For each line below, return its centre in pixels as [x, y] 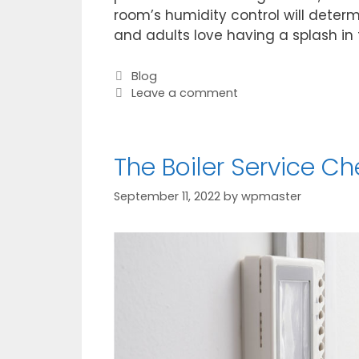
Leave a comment [184, 93]
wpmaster [271, 196]
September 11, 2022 [167, 196]
